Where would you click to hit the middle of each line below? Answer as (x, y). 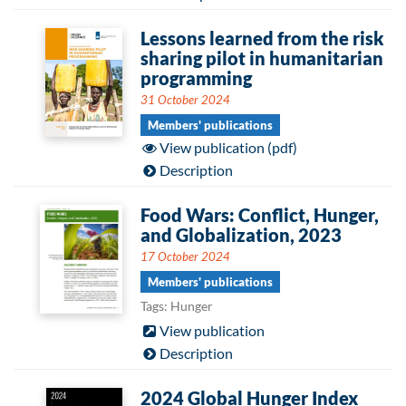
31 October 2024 (185, 100)
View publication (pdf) (228, 147)
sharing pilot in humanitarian (262, 58)
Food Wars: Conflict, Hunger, (260, 215)
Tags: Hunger (177, 306)
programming (196, 78)
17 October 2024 (185, 256)
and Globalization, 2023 (241, 235)
